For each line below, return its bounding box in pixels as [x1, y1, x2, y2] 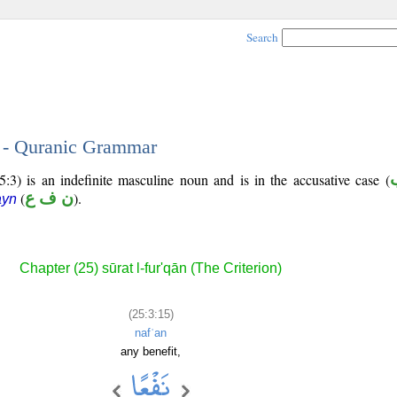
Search [246, 29, 278, 45]
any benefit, [121, 344, 181, 358]
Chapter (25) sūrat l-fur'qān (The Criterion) [19, 261, 282, 276]
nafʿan [135, 325, 167, 339]
